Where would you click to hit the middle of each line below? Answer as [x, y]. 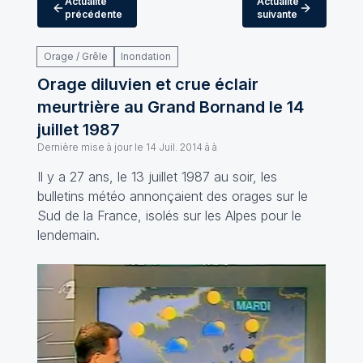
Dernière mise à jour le [90, 147]
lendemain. [70, 235]
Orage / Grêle [75, 56]
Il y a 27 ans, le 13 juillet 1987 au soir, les [157, 177]
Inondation [145, 56]
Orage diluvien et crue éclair [147, 84]
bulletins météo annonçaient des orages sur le [172, 196]
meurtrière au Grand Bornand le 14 [170, 107]
